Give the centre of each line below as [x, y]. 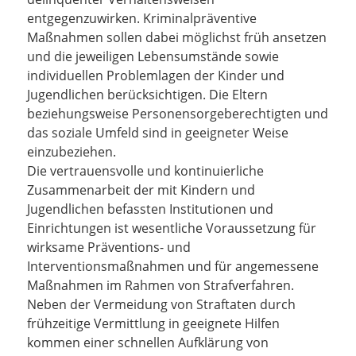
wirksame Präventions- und [109, 247]
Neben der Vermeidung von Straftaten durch [161, 304]
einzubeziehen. [72, 152]
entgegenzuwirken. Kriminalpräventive [142, 18]
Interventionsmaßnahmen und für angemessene [173, 266]
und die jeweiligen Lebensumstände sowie [153, 56]
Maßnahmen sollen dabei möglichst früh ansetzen [177, 37]
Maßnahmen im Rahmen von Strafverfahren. [161, 285]
